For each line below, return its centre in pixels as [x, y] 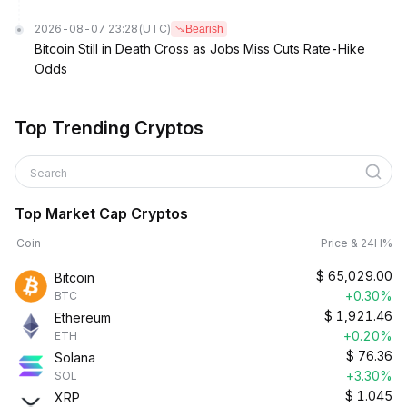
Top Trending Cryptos [109, 128]
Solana [75, 357]
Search [50, 173]
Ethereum [83, 318]
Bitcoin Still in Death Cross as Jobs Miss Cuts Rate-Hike [200, 49]
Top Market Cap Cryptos [101, 213]
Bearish [204, 29]
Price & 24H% [357, 243]
